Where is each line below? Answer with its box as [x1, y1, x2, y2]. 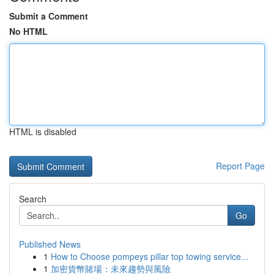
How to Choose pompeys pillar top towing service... [51, 250, 248, 262]
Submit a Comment [9, 10, 88, 22]
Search [19, 193, 46, 205]
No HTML [9, 25, 48, 37]
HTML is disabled [9, 125, 76, 138]
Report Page [216, 160, 265, 172]
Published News [19, 238, 81, 250]
